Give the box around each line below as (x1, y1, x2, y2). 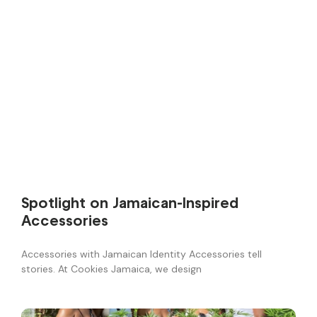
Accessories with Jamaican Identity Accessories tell (21, 247, 262, 260)
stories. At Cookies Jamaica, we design (21, 262, 202, 275)
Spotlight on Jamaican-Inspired (21, 193, 238, 212)
